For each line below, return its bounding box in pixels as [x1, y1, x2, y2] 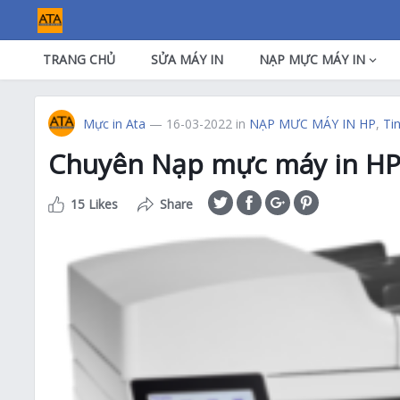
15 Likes [71, 196, 118, 212]
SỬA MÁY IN [151, 51, 223, 68]
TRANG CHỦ [43, 51, 115, 68]
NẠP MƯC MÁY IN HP [249, 115, 376, 132]
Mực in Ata [83, 115, 146, 132]
